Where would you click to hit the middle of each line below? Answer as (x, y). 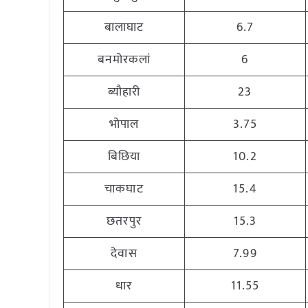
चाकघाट (124, 189)
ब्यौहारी (124, 92)
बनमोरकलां (124, 60)
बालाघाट (124, 27)
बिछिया (124, 157)
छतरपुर (124, 221)
